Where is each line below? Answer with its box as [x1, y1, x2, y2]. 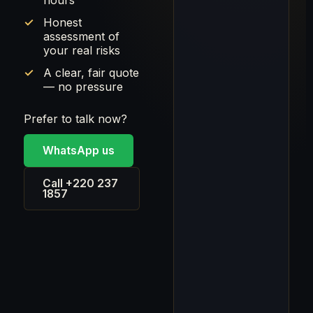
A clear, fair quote [43, 66, 139, 80]
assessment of [43, 29, 119, 43]
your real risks [43, 43, 120, 57]
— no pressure [43, 80, 123, 94]
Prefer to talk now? [24, 112, 127, 126]
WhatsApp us [43, 144, 115, 157]
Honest [43, 15, 82, 29]
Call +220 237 [43, 177, 118, 190]
